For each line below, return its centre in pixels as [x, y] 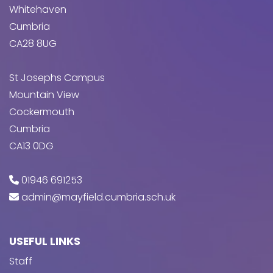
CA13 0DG [31, 146]
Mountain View [44, 94]
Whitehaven [38, 9]
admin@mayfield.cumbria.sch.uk [98, 197]
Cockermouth [42, 112]
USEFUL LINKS [45, 241]
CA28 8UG [33, 43]
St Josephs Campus [57, 77]
